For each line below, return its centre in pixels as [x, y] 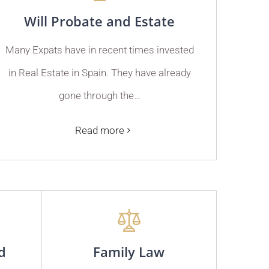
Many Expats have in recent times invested [99, 50]
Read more [99, 130]
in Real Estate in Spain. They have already [99, 72]
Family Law [129, 251]
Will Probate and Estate [100, 21]
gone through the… [99, 95]
